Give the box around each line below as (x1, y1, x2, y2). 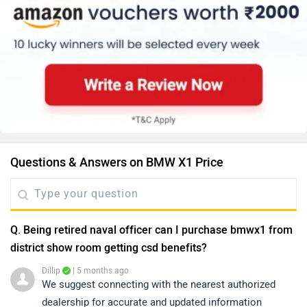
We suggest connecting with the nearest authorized (42, 278, 275, 291)
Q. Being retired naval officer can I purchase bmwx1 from (10, 223, 293, 237)
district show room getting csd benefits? (10, 241, 207, 255)
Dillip (42, 266, 60, 276)
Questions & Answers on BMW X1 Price (10, 155, 223, 171)
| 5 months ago (71, 266, 129, 276)
